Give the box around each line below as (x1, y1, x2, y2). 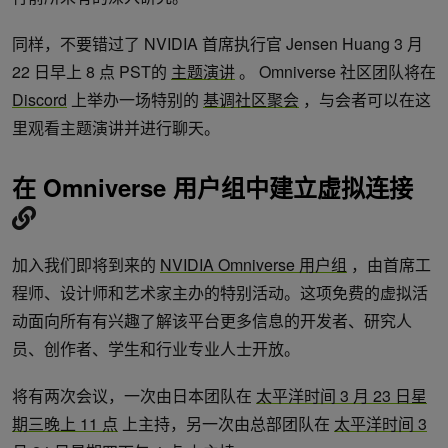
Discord (12, 88, 67, 112)
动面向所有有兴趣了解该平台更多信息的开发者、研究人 (12, 309, 412, 333)
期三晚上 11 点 (12, 412, 118, 436)
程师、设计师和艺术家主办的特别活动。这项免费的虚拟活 (12, 281, 428, 305)
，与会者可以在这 (299, 88, 431, 112)
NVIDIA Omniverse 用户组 (160, 253, 347, 277)
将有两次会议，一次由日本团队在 (12, 384, 256, 408)
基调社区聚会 (203, 88, 299, 112)
